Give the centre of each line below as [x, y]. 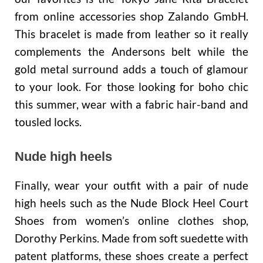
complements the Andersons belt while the [131, 51]
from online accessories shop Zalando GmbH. [131, 16]
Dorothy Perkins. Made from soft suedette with [131, 238]
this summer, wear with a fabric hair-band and [131, 104]
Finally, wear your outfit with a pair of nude [131, 185]
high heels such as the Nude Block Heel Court [131, 203]
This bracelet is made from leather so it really [131, 33]
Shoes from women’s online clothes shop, [131, 220]
